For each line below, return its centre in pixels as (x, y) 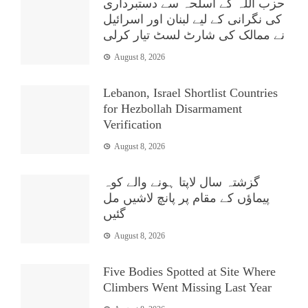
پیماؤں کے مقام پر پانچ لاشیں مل (186, 198)
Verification (132, 124)
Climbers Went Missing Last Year (187, 287)
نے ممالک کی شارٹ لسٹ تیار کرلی (194, 35)
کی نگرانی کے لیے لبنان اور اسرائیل (192, 19)
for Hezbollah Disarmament (173, 108)
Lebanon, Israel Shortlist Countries (190, 92)
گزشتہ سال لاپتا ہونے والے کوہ (181, 182)
